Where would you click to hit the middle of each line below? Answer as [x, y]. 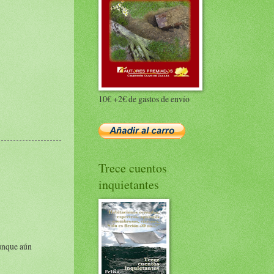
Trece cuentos [133, 168]
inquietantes [129, 184]
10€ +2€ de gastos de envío [144, 99]
